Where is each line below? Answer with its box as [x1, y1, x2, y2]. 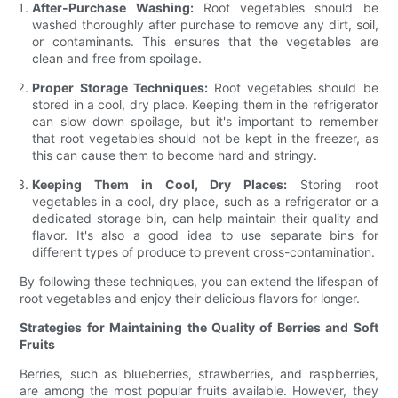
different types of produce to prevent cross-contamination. [32, 244, 376, 260]
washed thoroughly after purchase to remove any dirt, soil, [32, 17, 378, 33]
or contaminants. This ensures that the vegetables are [32, 34, 378, 50]
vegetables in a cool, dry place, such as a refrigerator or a [32, 194, 378, 210]
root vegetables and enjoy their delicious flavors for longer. [20, 291, 361, 306]
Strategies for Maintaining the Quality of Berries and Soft [20, 320, 378, 336]
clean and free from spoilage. [32, 51, 203, 67]
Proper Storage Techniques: [32, 80, 208, 96]
